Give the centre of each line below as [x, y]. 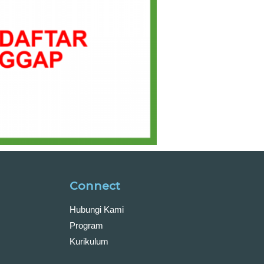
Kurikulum [89, 241]
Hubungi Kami [97, 209]
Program [86, 225]
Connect [95, 186]
